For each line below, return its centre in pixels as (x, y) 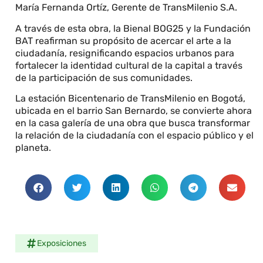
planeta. (35, 148)
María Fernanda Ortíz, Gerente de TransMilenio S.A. (128, 8)
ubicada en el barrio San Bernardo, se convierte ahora (134, 111)
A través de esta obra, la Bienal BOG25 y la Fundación (133, 28)
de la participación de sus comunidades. (105, 77)
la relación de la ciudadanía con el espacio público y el (135, 136)
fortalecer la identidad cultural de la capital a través (129, 65)
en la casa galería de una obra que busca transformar (133, 123)
